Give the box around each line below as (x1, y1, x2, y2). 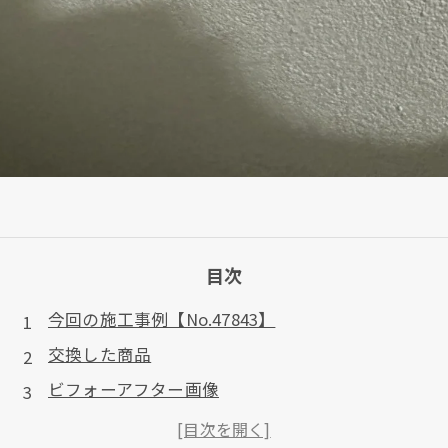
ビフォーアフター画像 (48, 377, 219, 401)
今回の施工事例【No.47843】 (48, 307, 276, 331)
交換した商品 (48, 342, 152, 366)
